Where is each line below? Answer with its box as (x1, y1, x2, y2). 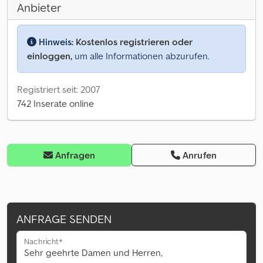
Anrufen (183, 149, 217, 161)
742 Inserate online (17, 97, 94, 110)
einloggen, (27, 50, 72, 62)
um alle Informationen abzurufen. (72, 50, 210, 62)
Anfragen (55, 149, 96, 161)
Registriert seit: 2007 (17, 83, 100, 96)
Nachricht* (24, 236, 63, 247)
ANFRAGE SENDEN (16, 211, 112, 227)
